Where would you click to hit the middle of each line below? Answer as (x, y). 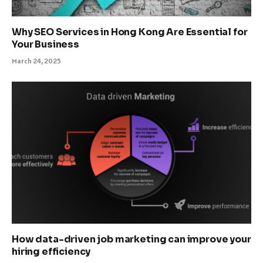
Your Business (45, 44)
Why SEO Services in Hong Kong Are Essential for (130, 32)
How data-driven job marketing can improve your (131, 240)
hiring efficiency (51, 252)
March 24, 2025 (36, 60)
